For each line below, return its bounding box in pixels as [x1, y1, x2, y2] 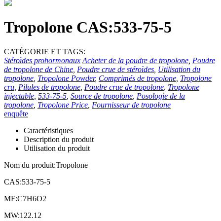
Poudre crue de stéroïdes [77, 65, 154, 74]
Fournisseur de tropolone [92, 100, 171, 109]
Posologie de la [137, 91, 185, 100]
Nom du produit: [4, 160, 56, 169]
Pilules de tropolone [18, 82, 80, 91]
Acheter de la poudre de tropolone [82, 56, 188, 65]
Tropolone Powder [37, 74, 95, 82]
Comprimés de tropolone [99, 74, 176, 82]
